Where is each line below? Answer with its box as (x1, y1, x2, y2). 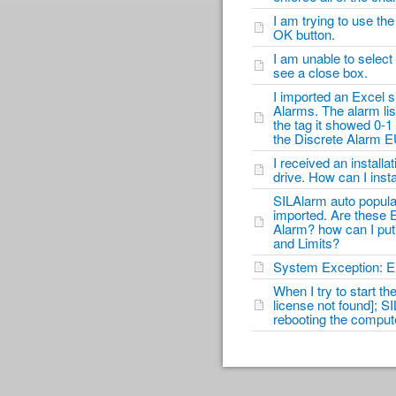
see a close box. (273, 63, 375, 81)
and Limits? (273, 233, 346, 252)
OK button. (273, 25, 342, 43)
